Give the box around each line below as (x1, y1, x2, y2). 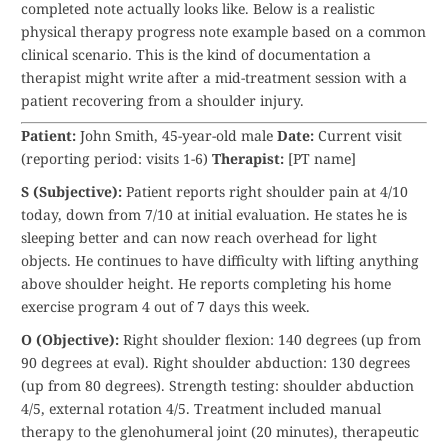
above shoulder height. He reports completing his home (21, 274, 391, 293)
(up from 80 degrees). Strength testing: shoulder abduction (21, 376, 414, 395)
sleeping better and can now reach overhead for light (21, 228, 377, 247)
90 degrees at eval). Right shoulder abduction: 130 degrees (21, 353, 410, 372)
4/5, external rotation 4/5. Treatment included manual (21, 399, 381, 418)
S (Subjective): (21, 182, 122, 201)
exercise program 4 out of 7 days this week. (21, 297, 310, 316)
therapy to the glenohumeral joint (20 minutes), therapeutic (21, 422, 419, 441)
